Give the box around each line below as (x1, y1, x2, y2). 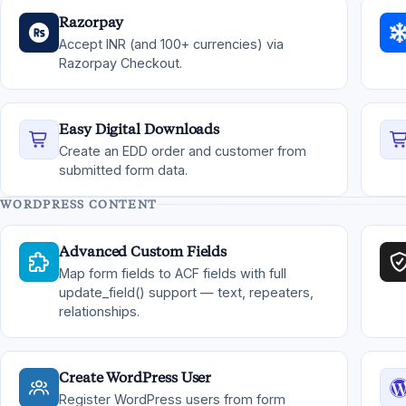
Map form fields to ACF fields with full (59, 266, 286, 281)
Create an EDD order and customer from (59, 143, 306, 159)
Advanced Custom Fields (59, 243, 227, 260)
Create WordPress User (59, 369, 212, 386)
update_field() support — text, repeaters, (59, 285, 314, 300)
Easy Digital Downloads (59, 121, 220, 138)
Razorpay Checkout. (59, 55, 182, 71)
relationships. (59, 304, 140, 319)
